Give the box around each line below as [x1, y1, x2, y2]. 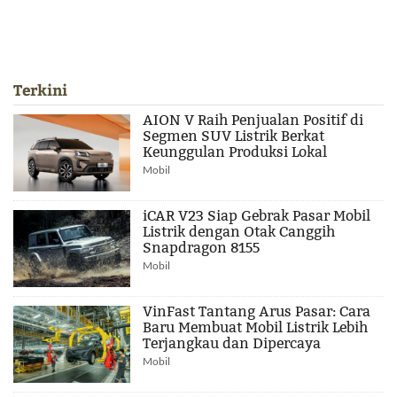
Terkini [13, 80, 67, 101]
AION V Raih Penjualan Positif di [143, 112, 364, 129]
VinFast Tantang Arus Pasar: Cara [143, 303, 371, 321]
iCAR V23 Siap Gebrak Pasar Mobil [143, 207, 371, 225]
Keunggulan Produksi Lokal [143, 144, 328, 161]
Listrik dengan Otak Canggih [143, 223, 336, 241]
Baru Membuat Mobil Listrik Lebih [143, 319, 369, 337]
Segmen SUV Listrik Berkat [143, 128, 325, 145]
